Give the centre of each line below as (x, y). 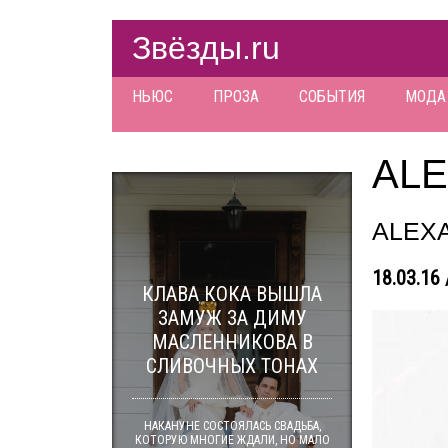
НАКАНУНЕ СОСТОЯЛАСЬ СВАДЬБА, (232, 426)
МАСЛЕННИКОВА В (232, 342)
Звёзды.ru (206, 48)
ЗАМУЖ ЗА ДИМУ (232, 318)
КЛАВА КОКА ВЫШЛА (232, 294)
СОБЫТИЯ (332, 96)
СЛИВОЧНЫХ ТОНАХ (232, 366)
